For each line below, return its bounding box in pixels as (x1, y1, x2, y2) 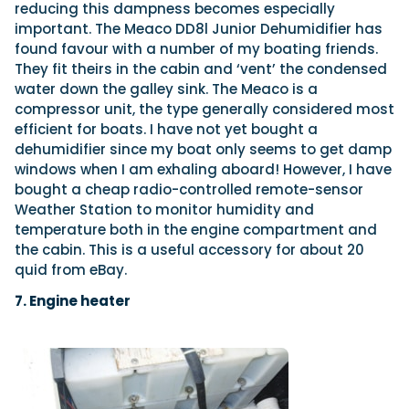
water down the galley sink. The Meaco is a (15, 79, 318, 100)
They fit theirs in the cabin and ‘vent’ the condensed (15, 59, 387, 79)
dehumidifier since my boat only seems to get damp (15, 140, 392, 160)
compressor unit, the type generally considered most (15, 100, 394, 120)
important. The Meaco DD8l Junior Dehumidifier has (15, 19, 383, 39)
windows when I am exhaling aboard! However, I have (15, 160, 392, 180)
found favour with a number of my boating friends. (15, 39, 378, 59)
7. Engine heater (15, 291, 131, 311)
